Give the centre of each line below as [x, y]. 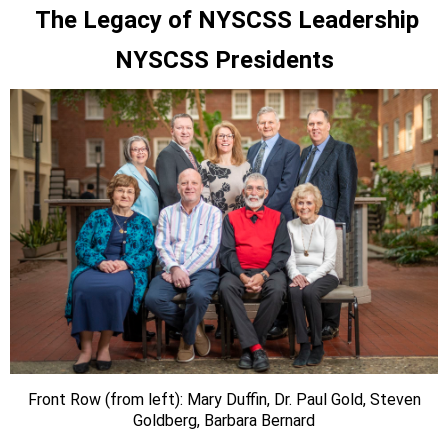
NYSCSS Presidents [224, 59]
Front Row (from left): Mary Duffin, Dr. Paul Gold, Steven [224, 400]
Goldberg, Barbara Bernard [224, 421]
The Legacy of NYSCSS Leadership [227, 19]
